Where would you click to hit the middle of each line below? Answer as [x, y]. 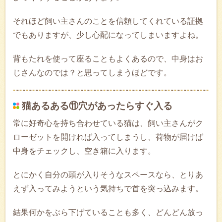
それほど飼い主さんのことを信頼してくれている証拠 [108, 21]
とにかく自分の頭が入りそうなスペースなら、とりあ [108, 175]
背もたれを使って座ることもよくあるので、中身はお [108, 59]
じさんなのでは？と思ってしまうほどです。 [92, 73]
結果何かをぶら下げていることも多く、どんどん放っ [108, 213]
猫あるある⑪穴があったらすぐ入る [97, 106]
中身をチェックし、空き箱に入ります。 [84, 151]
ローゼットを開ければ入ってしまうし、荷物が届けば [108, 137]
